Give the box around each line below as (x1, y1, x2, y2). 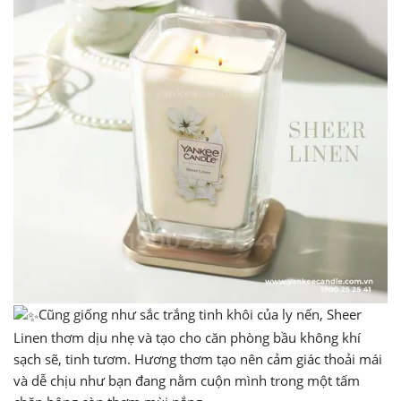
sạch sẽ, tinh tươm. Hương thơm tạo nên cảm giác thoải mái (13, 349, 382, 368)
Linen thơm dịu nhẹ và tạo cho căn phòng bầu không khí (13, 328, 361, 346)
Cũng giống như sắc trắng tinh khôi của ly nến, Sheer (38, 305, 362, 323)
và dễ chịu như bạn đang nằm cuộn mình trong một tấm (13, 371, 360, 389)
